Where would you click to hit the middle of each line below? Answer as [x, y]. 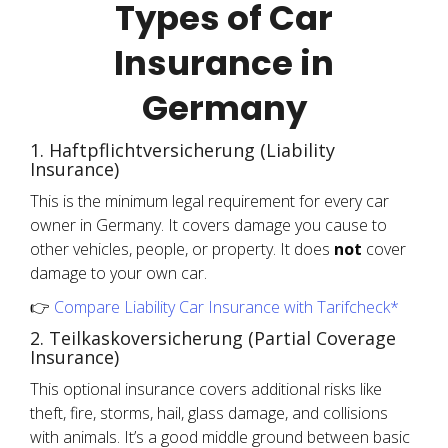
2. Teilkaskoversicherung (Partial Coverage [213, 338]
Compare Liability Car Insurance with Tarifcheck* [226, 307]
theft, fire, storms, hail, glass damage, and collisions [209, 413]
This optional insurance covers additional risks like [206, 389]
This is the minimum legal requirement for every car [209, 201]
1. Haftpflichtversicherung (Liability [182, 150]
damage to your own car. [118, 273]
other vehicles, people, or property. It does [182, 249]
